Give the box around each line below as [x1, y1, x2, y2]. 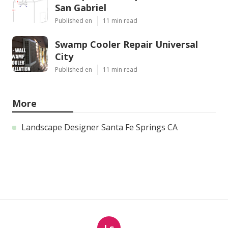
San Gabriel [55, 1, 106, 14]
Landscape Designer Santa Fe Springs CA [21, 121, 178, 133]
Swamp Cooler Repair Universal [55, 38, 198, 50]
